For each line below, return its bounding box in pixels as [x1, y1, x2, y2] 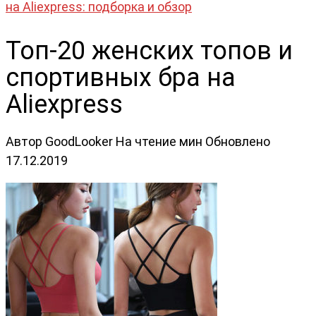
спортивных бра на [6, 62, 236, 92]
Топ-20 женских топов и [6, 35, 293, 66]
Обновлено [205, 133, 270, 149]
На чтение [116, 133, 176, 149]
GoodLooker [45, 133, 113, 149]
